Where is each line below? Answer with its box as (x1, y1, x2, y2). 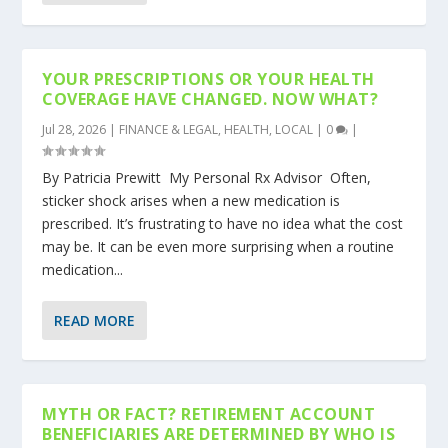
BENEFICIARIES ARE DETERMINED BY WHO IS (42, 423, 396, 446)
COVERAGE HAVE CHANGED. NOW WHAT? (42, 88, 379, 111)
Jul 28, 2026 (42, 121, 107, 139)
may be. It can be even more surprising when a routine (42, 237, 395, 257)
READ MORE (54, 311, 136, 331)
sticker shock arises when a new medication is (42, 191, 341, 211)
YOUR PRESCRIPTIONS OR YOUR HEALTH (42, 68, 375, 91)
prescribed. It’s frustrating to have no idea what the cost (42, 214, 404, 234)
